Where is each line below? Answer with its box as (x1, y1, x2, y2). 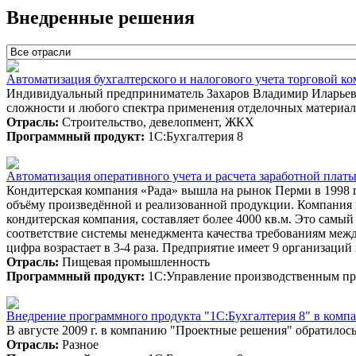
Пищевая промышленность (59, 254, 210, 269)
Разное (59, 337, 99, 351)
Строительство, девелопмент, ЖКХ (59, 114, 254, 129)
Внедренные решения (6, 6, 195, 28)
